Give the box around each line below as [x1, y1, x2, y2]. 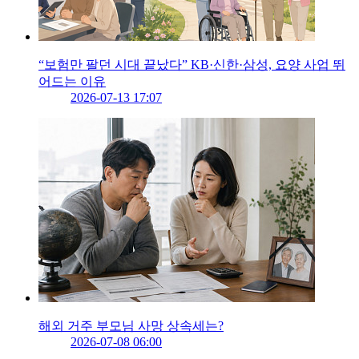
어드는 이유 [38, 75, 106, 89]
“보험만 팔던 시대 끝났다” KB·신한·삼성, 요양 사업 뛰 [38, 58, 345, 72]
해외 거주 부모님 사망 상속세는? [38, 319, 224, 333]
